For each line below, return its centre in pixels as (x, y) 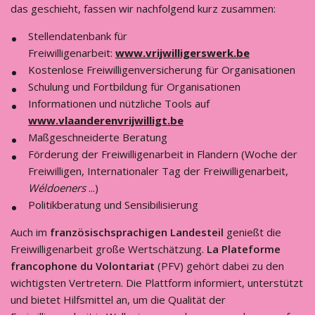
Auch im (30, 232)
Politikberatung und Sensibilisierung (113, 205)
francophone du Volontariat (83, 266)
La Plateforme (244, 249)
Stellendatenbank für (78, 36)
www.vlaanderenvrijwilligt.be (106, 120)
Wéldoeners (57, 188)
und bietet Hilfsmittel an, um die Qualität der (118, 300)
